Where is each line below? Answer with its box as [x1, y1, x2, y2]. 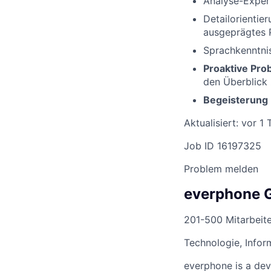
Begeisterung [203, 93, 268, 106]
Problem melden [184, 162, 258, 175]
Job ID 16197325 [184, 139, 261, 152]
